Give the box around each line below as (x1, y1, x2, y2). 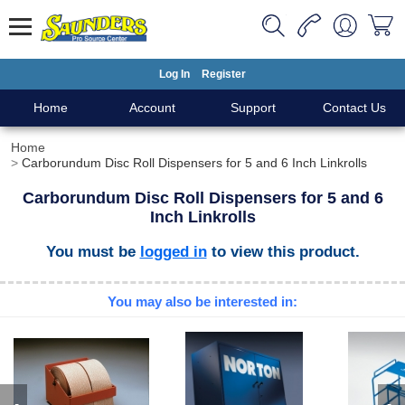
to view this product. (206, 242, 360, 260)
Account (128, 100, 175, 115)
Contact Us (323, 100, 386, 115)
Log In (159, 68, 190, 80)
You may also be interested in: (108, 294, 297, 310)
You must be (45, 242, 140, 260)
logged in (139, 242, 207, 260)
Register (202, 68, 246, 80)
